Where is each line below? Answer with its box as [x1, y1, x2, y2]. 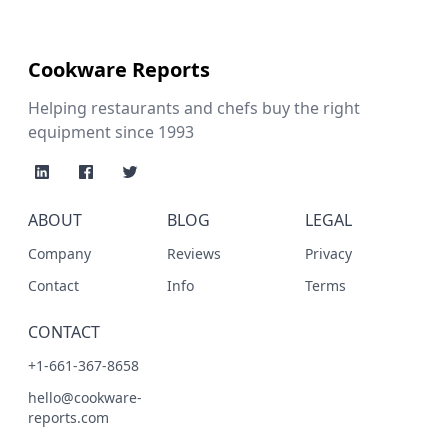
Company [28, 244, 91, 263]
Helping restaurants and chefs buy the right [28, 97, 360, 119]
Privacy [305, 244, 353, 263]
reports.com [28, 408, 109, 427]
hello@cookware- [28, 388, 142, 407]
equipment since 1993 [28, 121, 194, 143]
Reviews [166, 244, 221, 263]
